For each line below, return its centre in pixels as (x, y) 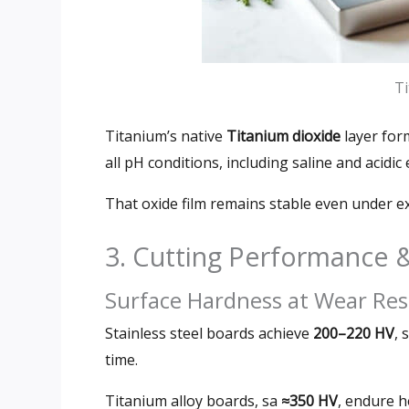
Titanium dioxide (283, 136)
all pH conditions (162, 162)
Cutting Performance (261, 256)
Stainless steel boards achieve (207, 333)
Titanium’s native (164, 136)
